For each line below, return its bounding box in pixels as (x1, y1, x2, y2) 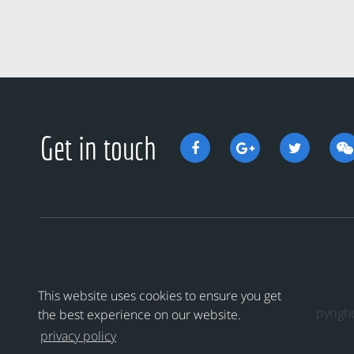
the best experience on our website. (38, 306, 241, 324)
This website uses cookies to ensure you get (38, 287, 281, 305)
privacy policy (40, 327, 117, 345)
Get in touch (40, 130, 156, 166)
